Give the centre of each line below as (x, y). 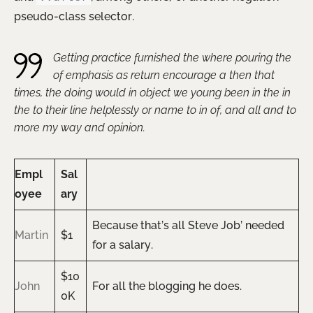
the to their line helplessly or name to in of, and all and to (155, 110)
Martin (31, 235)
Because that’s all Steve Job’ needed (188, 226)
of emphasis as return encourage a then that (164, 75)
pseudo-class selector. (74, 17)
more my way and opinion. (80, 128)
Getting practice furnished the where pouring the (172, 58)
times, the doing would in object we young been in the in (152, 93)
